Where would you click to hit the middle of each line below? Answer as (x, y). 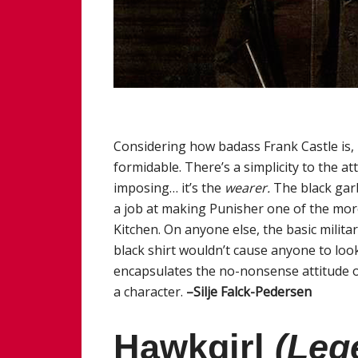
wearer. (249, 187)
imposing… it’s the (169, 187)
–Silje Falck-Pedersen (249, 291)
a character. (150, 291)
